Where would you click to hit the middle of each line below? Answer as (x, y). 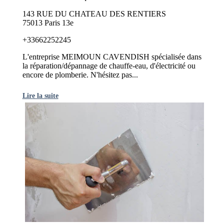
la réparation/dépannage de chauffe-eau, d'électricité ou (109, 66)
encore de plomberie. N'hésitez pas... (80, 75)
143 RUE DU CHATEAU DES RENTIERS (94, 14)
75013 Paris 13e (48, 23)
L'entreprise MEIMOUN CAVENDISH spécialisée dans (112, 57)
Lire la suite (40, 96)
